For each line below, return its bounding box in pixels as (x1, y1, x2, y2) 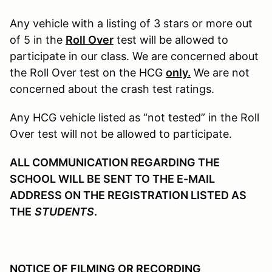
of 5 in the (10, 33, 66, 46)
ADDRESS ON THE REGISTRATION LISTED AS (10, 188, 246, 202)
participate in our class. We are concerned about (10, 49, 259, 63)
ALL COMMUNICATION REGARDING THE (10, 155, 220, 169)
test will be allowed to (114, 33, 228, 46)
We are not (191, 66, 250, 79)
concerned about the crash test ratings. (10, 82, 214, 95)
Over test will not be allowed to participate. (10, 127, 232, 140)
